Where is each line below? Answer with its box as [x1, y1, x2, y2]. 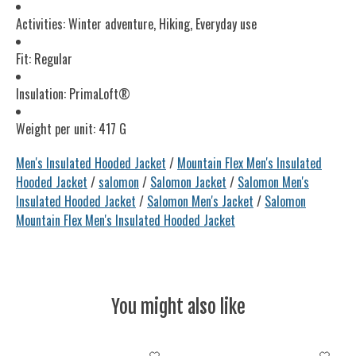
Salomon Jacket [150, 172, 226, 192]
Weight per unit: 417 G [16, 119, 126, 139]
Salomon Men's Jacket [147, 192, 253, 211]
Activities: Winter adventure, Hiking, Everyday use [16, 14, 257, 34]
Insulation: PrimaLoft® [16, 84, 130, 104]
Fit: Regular [16, 49, 72, 69]
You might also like [110, 296, 246, 319]
